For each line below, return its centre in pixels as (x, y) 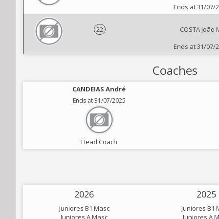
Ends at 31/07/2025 (99, 100)
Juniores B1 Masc (84, 208)
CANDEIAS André (99, 89)
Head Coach (99, 142)
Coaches (175, 70)
